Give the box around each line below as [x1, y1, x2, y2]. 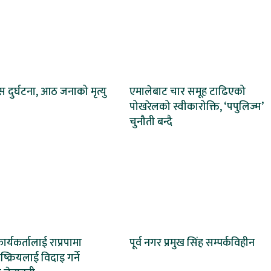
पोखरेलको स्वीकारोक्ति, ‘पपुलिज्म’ [129, 98, 263, 117]
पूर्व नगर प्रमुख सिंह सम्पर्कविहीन [129, 234, 255, 253]
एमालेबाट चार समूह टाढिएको [129, 83, 246, 102]
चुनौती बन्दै [129, 113, 172, 132]
